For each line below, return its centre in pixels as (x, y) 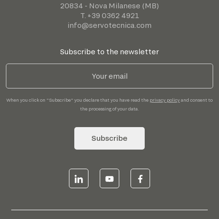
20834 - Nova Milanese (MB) (109, 5)
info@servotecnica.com (109, 25)
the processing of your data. (109, 109)
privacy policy (165, 100)
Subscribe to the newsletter (109, 51)
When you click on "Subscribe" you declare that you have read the (78, 100)
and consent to (196, 100)
